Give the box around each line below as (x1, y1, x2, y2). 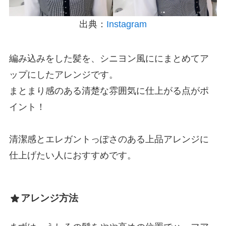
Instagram (106, 19, 147, 29)
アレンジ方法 (20, 192, 78, 203)
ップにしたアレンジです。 (9, 69, 118, 80)
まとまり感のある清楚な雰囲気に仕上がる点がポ (9, 85, 209, 96)
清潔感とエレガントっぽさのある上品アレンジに (9, 134, 209, 144)
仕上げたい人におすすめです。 (9, 150, 136, 160)
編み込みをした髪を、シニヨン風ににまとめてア (9, 53, 209, 64)
